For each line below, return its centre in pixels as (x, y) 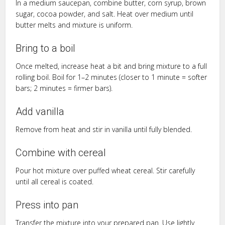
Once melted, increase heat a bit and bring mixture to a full (111, 66)
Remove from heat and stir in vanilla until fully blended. (104, 129)
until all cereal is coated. (55, 181)
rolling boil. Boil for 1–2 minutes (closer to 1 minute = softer (111, 77)
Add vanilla (40, 111)
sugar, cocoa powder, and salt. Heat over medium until (105, 14)
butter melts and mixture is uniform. (74, 25)
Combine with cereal (61, 152)
